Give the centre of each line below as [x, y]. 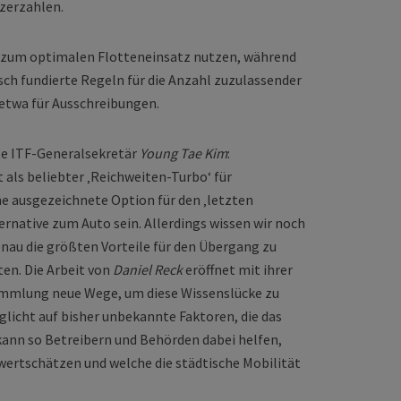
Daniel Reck [148, 269]
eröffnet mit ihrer [238, 269]
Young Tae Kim [183, 153]
